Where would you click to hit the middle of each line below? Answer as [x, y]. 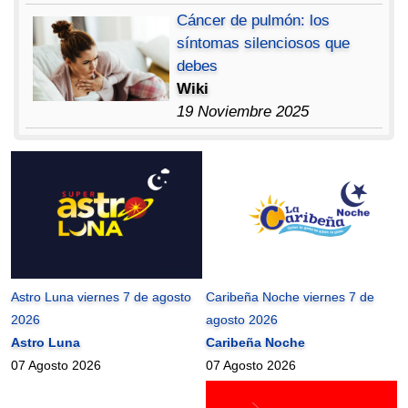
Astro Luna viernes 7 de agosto [102, 296]
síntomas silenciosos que [264, 43]
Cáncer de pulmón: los [254, 20]
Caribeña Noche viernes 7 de [291, 296]
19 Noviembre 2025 [243, 111]
